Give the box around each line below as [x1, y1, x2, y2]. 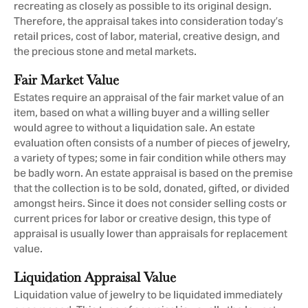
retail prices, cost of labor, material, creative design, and [14, 27, 280, 48]
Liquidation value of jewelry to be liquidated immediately [14, 285, 283, 307]
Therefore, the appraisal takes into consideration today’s [14, 12, 283, 33]
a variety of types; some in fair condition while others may [14, 148, 286, 170]
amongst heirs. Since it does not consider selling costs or [14, 194, 287, 215]
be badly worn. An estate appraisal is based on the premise [14, 164, 293, 185]
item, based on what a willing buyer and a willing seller [14, 103, 269, 124]
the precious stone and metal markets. [14, 42, 197, 63]
